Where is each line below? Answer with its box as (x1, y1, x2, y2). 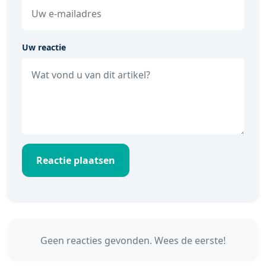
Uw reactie (22, 42, 66, 53)
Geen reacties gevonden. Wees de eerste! (40, 234, 226, 247)
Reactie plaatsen (36, 154, 115, 167)
